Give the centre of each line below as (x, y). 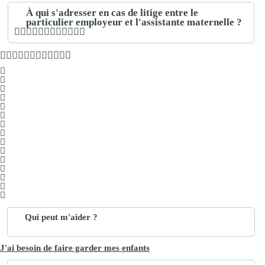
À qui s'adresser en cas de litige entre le (112, 12)
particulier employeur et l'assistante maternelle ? (134, 22)
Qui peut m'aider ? (61, 217)
